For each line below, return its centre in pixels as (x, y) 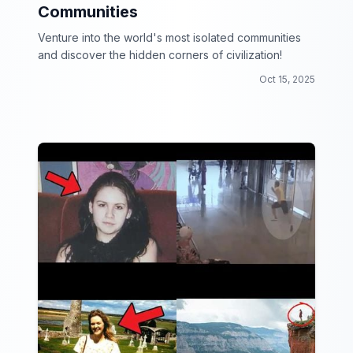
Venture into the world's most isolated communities (169, 37)
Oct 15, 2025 (287, 79)
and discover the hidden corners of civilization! (160, 55)
